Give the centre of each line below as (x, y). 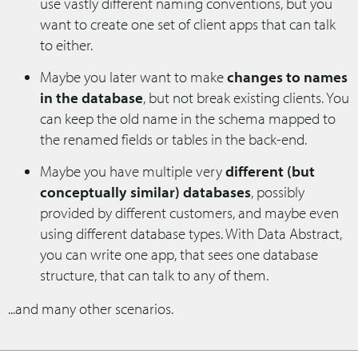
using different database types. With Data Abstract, (191, 233)
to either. (66, 44)
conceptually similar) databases (145, 191)
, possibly (278, 191)
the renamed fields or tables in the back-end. (173, 139)
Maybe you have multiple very (133, 171)
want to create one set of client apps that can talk (188, 24)
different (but (270, 171)
